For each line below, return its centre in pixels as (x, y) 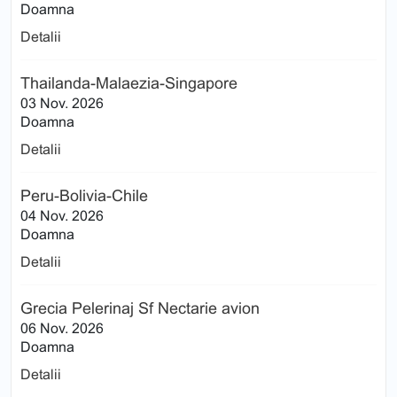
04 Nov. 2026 (62, 215)
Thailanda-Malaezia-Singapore (129, 83)
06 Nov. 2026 (62, 328)
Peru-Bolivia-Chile (84, 195)
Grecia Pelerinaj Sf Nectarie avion (140, 308)
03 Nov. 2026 (62, 103)
